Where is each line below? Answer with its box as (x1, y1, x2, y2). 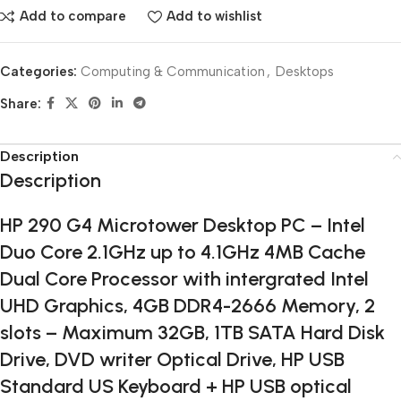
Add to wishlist (166, 8, 262, 25)
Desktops (276, 63, 334, 80)
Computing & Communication (81, 63, 265, 80)
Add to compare (19, 8, 126, 25)
